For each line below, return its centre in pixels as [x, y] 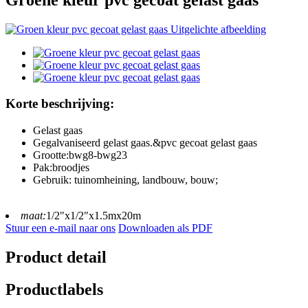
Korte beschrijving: [60, 104]
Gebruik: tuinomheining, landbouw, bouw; [125, 180]
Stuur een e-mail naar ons [60, 228]
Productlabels [54, 289]
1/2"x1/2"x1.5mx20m [93, 216]
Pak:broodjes [61, 168]
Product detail [56, 257]
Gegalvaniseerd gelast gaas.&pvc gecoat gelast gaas [145, 143]
